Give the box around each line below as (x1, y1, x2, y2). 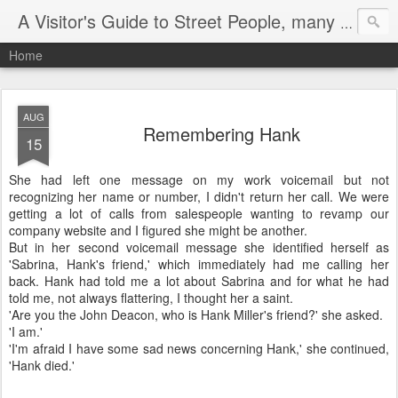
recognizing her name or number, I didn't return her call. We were (9, 187, 389, 205)
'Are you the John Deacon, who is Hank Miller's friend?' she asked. (9, 306, 383, 323)
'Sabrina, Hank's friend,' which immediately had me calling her (9, 255, 389, 273)
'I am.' (9, 322, 43, 340)
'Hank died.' (9, 356, 75, 374)
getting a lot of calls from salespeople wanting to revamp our (9, 204, 389, 222)
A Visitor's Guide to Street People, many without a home (340, 14, 353, 32)
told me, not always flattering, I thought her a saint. (9, 289, 293, 306)
